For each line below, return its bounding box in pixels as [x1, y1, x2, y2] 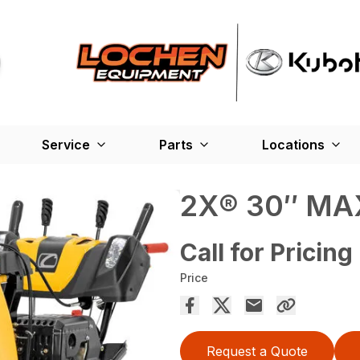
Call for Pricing [180, 237, 353, 267]
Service [42, 136, 90, 153]
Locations [262, 136, 325, 153]
